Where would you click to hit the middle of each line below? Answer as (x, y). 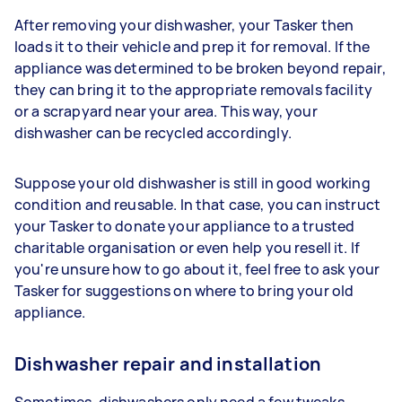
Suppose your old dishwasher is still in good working (192, 183)
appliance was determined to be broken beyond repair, (200, 68)
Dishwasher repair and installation (168, 363)
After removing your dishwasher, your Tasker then (184, 25)
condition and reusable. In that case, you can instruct (198, 204)
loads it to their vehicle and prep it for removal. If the (192, 46)
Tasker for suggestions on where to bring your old (184, 290)
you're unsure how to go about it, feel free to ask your (197, 269)
